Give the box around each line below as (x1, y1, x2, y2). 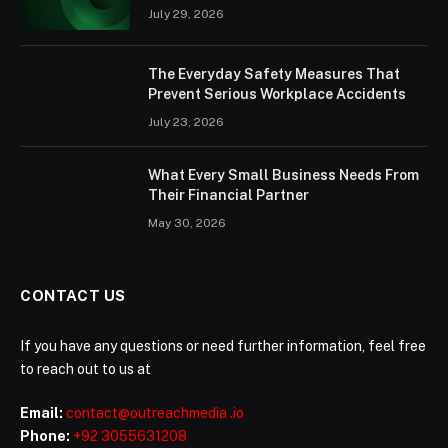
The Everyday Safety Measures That (148, 66, 400, 83)
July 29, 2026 (148, 7, 224, 22)
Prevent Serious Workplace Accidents (148, 86, 406, 103)
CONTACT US (20, 287, 126, 305)
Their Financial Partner (148, 187, 309, 204)
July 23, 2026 (148, 115, 224, 130)
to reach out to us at (20, 361, 151, 378)
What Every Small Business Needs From (148, 167, 419, 184)
